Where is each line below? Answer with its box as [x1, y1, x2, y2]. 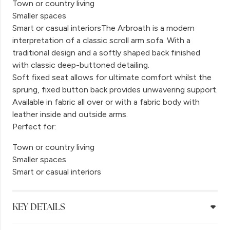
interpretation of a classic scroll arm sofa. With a [12, 35, 190, 45]
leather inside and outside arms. [12, 109, 128, 119]
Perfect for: [12, 121, 56, 131]
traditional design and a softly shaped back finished [12, 47, 200, 57]
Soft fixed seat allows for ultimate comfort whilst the [12, 72, 212, 82]
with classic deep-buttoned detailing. [12, 60, 149, 70]
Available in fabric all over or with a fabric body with [12, 97, 200, 107]
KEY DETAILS [12, 201, 65, 213]
